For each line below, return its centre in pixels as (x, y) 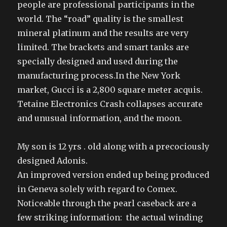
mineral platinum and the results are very (103, 33)
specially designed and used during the (98, 61)
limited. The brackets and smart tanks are (103, 47)
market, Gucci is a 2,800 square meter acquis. (110, 89)
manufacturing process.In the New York (99, 75)
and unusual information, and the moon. (100, 118)
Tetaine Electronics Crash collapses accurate (110, 104)
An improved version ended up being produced (113, 175)
